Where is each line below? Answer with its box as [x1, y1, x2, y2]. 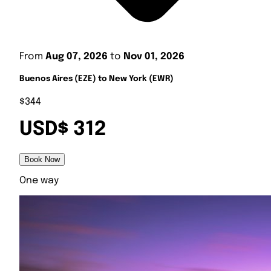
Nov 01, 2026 [123, 51, 184, 62]
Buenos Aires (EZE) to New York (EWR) [19, 75, 174, 83]
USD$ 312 [19, 120, 106, 140]
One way [19, 175, 59, 186]
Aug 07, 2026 [45, 51, 108, 62]
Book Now [24, 154, 60, 164]
